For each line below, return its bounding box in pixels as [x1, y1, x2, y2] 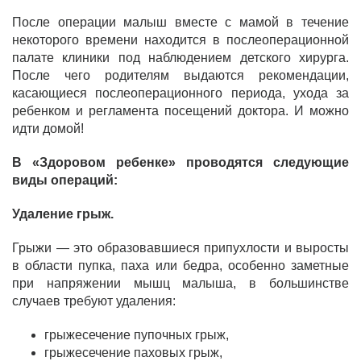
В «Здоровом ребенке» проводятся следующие [12, 156, 349, 170]
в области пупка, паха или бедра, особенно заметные [12, 259, 349, 273]
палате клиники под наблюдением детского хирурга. [12, 51, 349, 65]
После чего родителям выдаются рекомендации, [12, 68, 349, 83]
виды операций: [12, 173, 118, 188]
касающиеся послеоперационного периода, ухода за [12, 86, 349, 101]
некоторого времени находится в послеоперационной [12, 33, 349, 48]
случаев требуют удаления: [12, 294, 176, 309]
